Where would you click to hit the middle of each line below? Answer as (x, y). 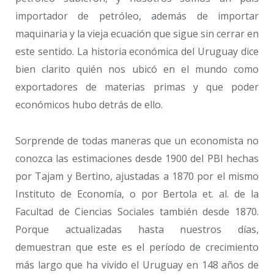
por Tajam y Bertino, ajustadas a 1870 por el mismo (137, 176)
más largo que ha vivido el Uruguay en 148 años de (137, 265)
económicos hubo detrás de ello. (89, 105)
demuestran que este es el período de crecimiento (137, 247)
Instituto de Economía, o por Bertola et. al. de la (137, 194)
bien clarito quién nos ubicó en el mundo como (137, 69)
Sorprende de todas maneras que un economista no (137, 141)
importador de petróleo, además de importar (137, 16)
